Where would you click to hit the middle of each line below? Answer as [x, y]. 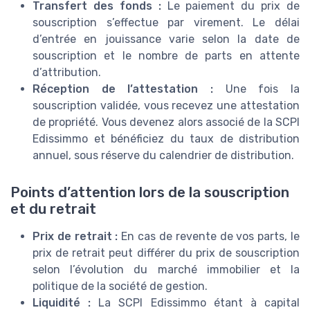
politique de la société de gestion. [120, 286]
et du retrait [53, 209]
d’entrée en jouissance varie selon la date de [166, 39]
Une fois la [256, 89]
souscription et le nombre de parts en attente [166, 56]
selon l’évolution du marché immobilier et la [166, 270]
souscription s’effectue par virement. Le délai [166, 23]
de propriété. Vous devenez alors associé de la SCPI [166, 122]
